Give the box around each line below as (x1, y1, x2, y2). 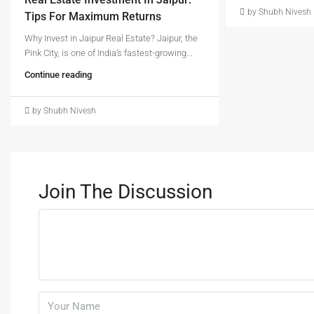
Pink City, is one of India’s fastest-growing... (25, 47, 193, 58)
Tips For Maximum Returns (25, 9, 161, 23)
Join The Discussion (39, 179, 212, 203)
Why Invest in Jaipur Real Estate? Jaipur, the (25, 32, 198, 43)
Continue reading (25, 69, 92, 80)
